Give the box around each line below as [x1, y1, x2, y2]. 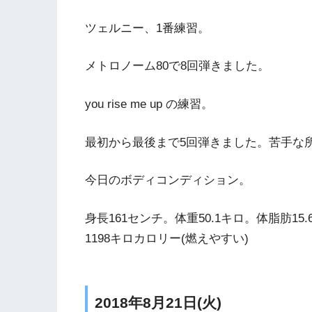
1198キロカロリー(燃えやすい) [85, 231, 249, 245]
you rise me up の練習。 [85, 97, 213, 111]
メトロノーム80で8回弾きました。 [85, 59, 270, 73]
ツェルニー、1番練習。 [85, 21, 210, 35]
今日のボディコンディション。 [85, 173, 251, 187]
